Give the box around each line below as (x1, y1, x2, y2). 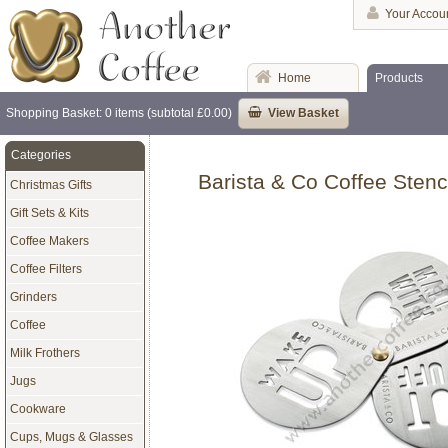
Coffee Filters (9, 261, 82, 276)
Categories (10, 147, 71, 162)
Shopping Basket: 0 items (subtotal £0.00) (6, 105, 232, 120)
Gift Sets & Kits (9, 205, 89, 220)
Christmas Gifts (9, 177, 92, 192)
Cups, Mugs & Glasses (9, 429, 133, 444)
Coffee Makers (9, 233, 89, 248)
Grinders (9, 289, 57, 304)
